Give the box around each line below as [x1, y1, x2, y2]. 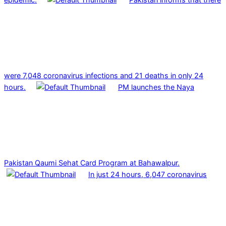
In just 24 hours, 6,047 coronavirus [88, 169, 207, 179]
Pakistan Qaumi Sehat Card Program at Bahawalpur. [4, 158, 180, 167]
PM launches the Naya [118, 82, 194, 91]
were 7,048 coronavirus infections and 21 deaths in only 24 [4, 71, 203, 80]
